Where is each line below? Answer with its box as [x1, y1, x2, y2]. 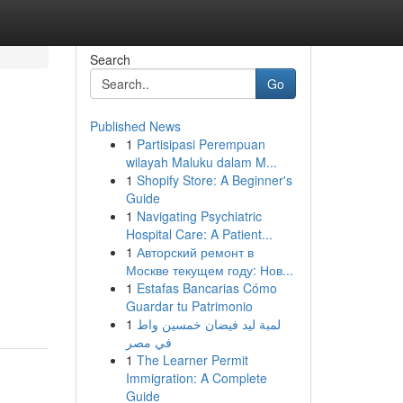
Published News [89, 117, 181, 135]
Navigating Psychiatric [136, 207, 262, 225]
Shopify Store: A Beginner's [136, 171, 292, 189]
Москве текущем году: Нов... [125, 261, 293, 279]
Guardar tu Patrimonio [125, 297, 253, 315]
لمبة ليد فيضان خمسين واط [136, 315, 281, 333]
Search [89, 50, 130, 68]
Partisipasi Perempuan [136, 135, 265, 153]
